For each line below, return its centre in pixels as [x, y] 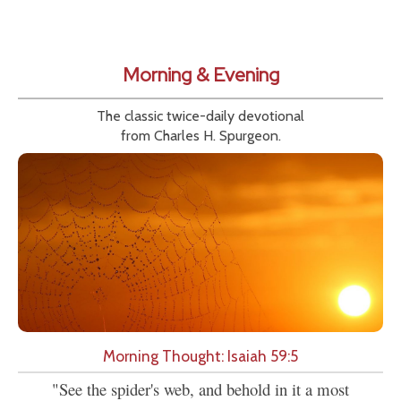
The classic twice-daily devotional [200, 116]
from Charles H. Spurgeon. [200, 136]
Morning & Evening [200, 75]
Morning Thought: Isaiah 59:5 [200, 356]
